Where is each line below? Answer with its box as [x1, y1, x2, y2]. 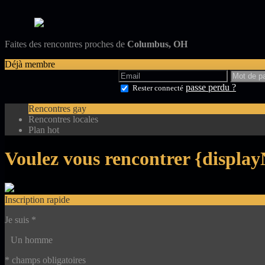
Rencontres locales [28, 114, 98, 124]
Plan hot [28, 124, 59, 135]
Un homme [11, 234, 53, 245]
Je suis [5, 214, 31, 225]
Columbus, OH [127, 39, 188, 49]
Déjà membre [5, 59, 55, 69]
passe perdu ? [186, 82, 236, 92]
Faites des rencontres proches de [5, 39, 127, 49]
